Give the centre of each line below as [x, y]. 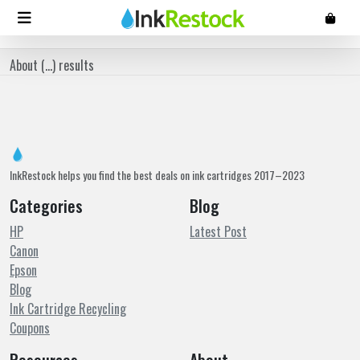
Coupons [30, 328]
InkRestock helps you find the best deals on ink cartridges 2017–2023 [157, 175]
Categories [46, 206]
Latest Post [218, 231]
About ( [27, 65]
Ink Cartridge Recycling [68, 309]
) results [73, 65]
